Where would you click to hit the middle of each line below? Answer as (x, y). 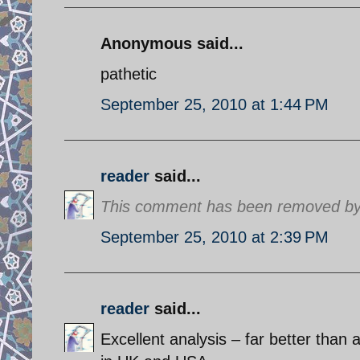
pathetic (129, 74)
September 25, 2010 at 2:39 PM (215, 237)
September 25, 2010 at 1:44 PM (215, 104)
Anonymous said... (172, 43)
